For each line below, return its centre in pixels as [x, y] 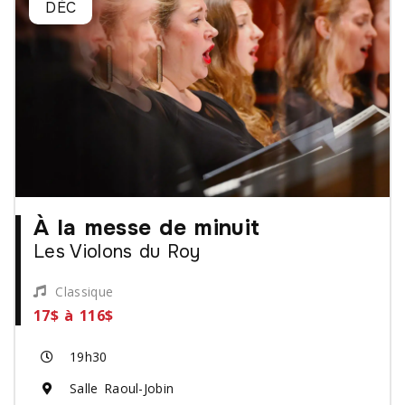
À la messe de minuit [147, 227]
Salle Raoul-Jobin [122, 389]
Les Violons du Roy [117, 251]
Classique [85, 291]
